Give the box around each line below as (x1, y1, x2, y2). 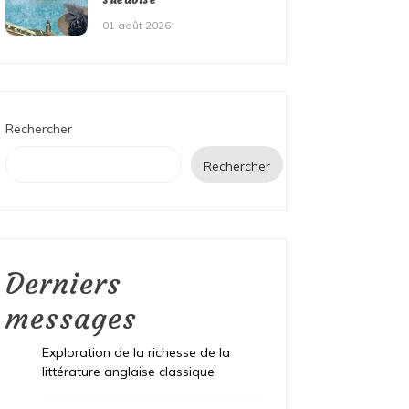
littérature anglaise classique (42, 363, 215, 381)
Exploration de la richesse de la (42, 344, 231, 362)
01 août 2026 (102, 18, 172, 33)
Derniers (5, 266, 122, 303)
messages (5, 300, 138, 338)
